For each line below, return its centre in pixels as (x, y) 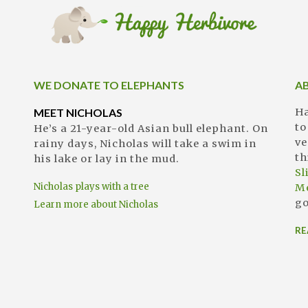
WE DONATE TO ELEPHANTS (109, 85)
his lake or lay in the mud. (107, 159)
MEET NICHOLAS (78, 113)
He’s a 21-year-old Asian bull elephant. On (151, 129)
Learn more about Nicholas (96, 205)
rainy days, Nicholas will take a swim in (145, 144)
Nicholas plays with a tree (91, 187)
